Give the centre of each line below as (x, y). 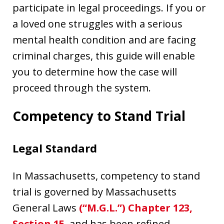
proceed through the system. (82, 88)
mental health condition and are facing (104, 40)
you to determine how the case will (95, 72)
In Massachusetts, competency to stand (106, 176)
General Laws (46, 208)
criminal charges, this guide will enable (104, 56)
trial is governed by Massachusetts (94, 192)
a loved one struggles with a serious (97, 24)
